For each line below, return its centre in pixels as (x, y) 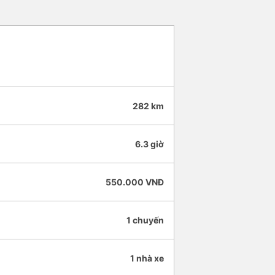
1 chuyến (145, 220)
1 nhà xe (147, 258)
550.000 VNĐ (135, 182)
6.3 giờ (149, 144)
